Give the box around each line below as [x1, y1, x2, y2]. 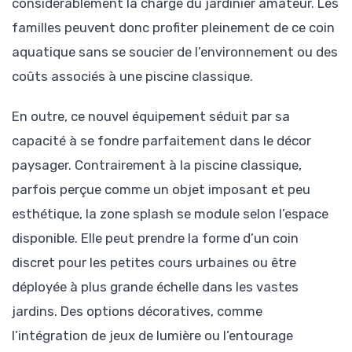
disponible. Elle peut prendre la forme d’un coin [12, 229, 299, 246]
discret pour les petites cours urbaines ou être [12, 254, 296, 270]
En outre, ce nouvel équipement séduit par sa [12, 108, 290, 124]
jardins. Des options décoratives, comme [12, 302, 262, 319]
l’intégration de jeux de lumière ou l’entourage [12, 327, 293, 343]
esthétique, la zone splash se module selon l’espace [12, 205, 328, 222]
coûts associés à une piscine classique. [12, 68, 253, 85]
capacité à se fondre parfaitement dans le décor [12, 132, 311, 148]
